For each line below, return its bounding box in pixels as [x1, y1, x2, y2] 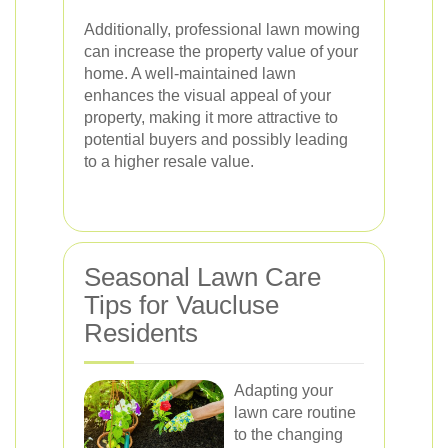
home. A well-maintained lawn [84, 65, 296, 82]
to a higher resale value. [84, 153, 254, 170]
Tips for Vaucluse [84, 290, 279, 320]
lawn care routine [234, 404, 356, 421]
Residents [84, 318, 198, 348]
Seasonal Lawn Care [84, 262, 321, 292]
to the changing [234, 426, 343, 443]
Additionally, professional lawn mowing [84, 21, 360, 38]
